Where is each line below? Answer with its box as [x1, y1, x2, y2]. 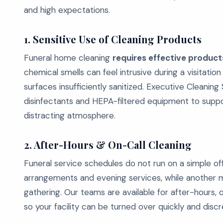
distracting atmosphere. [24, 110, 115, 121]
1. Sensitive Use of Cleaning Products [24, 32, 202, 46]
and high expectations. [24, 4, 110, 15]
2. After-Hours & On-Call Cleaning [24, 138, 192, 151]
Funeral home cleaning [24, 52, 112, 63]
